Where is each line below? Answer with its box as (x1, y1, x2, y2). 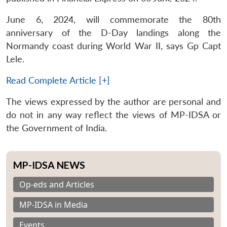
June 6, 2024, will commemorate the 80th (6, 14, 221, 25)
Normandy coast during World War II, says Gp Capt (6, 40, 221, 51)
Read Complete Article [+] (6, 74, 110, 86)
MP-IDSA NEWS (13, 159, 85, 171)
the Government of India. (6, 122, 107, 133)
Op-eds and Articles (19, 178, 94, 190)
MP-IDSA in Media (19, 199, 88, 210)
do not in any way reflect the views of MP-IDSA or (6, 109, 221, 120)
